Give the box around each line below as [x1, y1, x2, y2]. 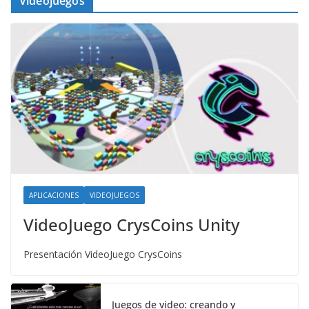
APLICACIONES [29, 190, 79, 201]
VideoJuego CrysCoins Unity [23, 213, 239, 237]
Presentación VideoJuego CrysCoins [23, 248, 182, 261]
